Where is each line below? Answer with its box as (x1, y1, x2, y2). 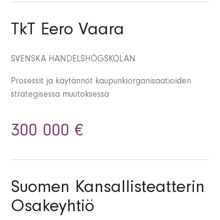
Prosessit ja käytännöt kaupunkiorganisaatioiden (11, 78, 192, 87)
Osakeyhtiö (11, 199, 95, 218)
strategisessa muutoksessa (11, 91, 110, 100)
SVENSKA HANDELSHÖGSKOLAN (11, 55, 136, 65)
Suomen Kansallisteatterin (11, 180, 205, 198)
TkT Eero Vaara (11, 23, 125, 41)
